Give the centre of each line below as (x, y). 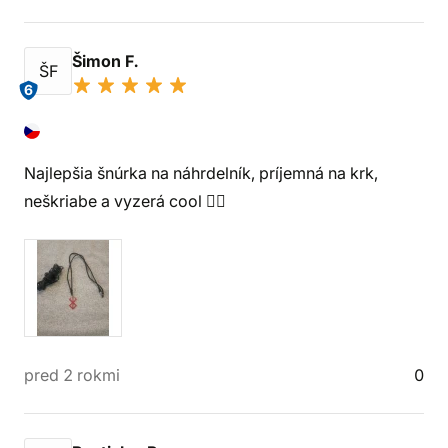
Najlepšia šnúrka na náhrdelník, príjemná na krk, (201, 173)
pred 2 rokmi (72, 375)
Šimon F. (107, 61)
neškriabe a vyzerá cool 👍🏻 (125, 201)
